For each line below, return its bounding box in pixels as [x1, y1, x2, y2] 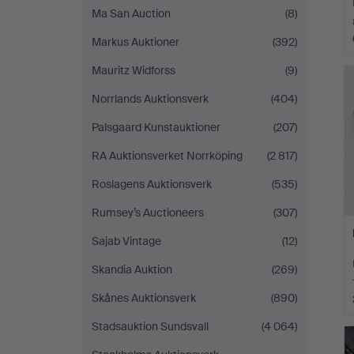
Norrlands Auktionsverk [92, 92, 209, 106]
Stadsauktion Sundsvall [92, 319, 209, 333]
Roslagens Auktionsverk [92, 177, 212, 191]
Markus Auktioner [92, 35, 179, 49]
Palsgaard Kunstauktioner [92, 120, 220, 134]
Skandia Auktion [92, 262, 172, 277]
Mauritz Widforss [92, 63, 175, 77]
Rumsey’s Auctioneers [92, 205, 204, 220]
